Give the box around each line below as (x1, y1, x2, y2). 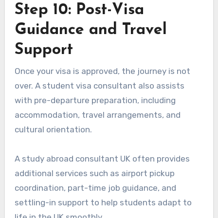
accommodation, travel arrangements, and (14, 109, 181, 120)
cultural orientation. (14, 124, 92, 134)
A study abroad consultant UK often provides (14, 153, 190, 163)
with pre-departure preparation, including (14, 95, 176, 105)
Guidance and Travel (14, 22, 167, 38)
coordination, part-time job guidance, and (14, 182, 176, 193)
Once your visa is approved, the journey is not (14, 66, 190, 76)
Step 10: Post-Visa (14, 2, 144, 18)
